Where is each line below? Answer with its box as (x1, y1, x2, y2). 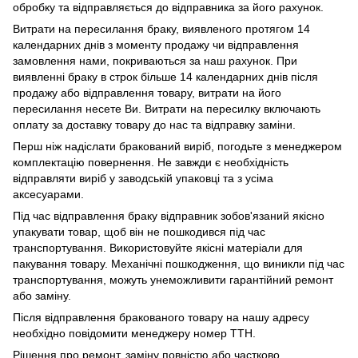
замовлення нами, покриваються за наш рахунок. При (13, 54, 297, 68)
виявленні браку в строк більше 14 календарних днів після (13, 70, 318, 84)
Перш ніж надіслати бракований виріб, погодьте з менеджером (13, 140, 342, 153)
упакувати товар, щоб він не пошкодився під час (13, 225, 265, 239)
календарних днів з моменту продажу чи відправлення (13, 38, 299, 52)
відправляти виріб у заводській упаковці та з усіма (13, 172, 273, 185)
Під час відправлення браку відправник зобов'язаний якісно (13, 209, 324, 223)
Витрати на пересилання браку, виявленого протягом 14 (13, 22, 310, 36)
